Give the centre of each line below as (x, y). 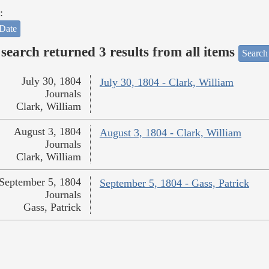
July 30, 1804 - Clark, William (166, 83)
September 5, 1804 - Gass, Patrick (174, 183)
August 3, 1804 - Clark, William (170, 133)
